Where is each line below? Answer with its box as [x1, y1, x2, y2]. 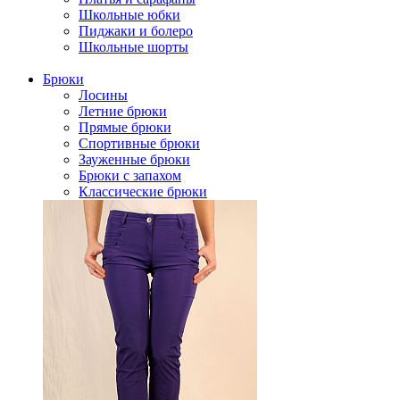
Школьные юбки [79, 7, 180, 22]
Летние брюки [79, 104, 167, 119]
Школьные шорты [79, 39, 188, 54]
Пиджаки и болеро [79, 23, 193, 38]
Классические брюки [79, 184, 207, 199]
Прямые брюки [79, 120, 171, 135]
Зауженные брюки [79, 152, 190, 167]
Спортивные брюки [79, 136, 200, 151]
